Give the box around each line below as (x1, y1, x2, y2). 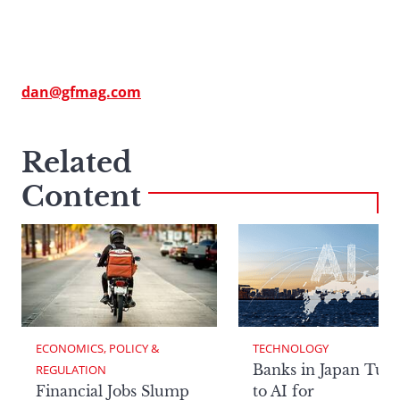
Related (21, 146, 132, 180)
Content (21, 179, 141, 214)
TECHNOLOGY (253, 339, 329, 356)
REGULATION (36, 361, 106, 378)
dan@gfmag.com (21, 82, 141, 103)
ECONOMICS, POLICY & (36, 339, 162, 356)
